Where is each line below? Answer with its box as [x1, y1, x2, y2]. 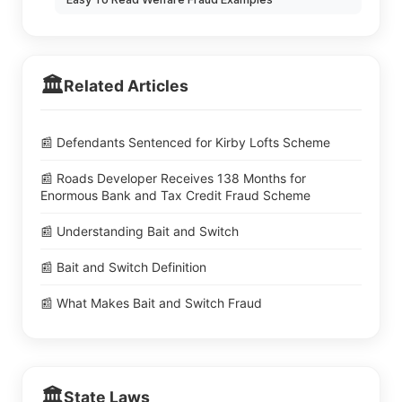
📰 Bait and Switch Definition [40, 258, 206, 275]
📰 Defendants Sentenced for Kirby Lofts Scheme [40, 134, 330, 150]
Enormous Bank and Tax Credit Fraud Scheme [40, 187, 310, 203]
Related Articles [64, 75, 188, 95]
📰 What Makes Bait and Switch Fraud [40, 294, 262, 310]
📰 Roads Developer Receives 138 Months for [40, 170, 306, 186]
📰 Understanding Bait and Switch [40, 223, 239, 239]
